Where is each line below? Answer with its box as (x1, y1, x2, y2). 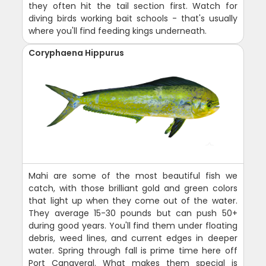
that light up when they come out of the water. (28, 194, 237, 207)
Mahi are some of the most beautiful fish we (28, 169, 237, 182)
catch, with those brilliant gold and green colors (28, 182, 237, 194)
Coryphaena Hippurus (28, 46, 125, 59)
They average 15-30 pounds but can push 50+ (28, 207, 237, 219)
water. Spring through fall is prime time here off (28, 244, 237, 256)
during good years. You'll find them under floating (28, 219, 237, 232)
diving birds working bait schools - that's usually (28, 12, 237, 24)
